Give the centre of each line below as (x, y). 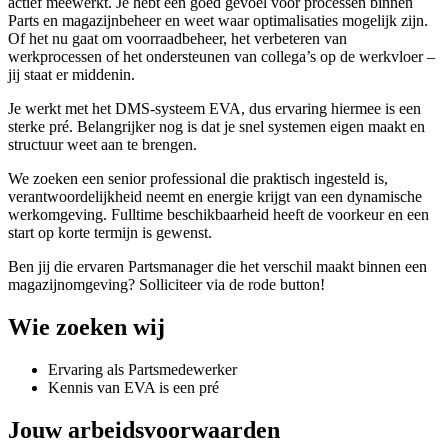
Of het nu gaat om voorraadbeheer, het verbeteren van (177, 39)
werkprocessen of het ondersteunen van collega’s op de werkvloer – (221, 57)
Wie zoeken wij (86, 327)
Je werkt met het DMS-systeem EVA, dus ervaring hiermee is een (214, 109)
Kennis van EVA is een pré (133, 388)
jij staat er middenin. (71, 75)
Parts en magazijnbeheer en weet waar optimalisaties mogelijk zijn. (218, 21)
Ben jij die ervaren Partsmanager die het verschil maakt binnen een (217, 267)
